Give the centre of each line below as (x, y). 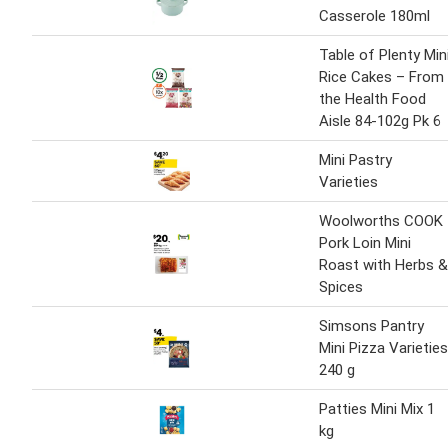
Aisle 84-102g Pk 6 (380, 121)
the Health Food (372, 99)
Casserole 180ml (374, 16)
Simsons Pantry (371, 326)
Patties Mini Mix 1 (377, 409)
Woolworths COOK (381, 221)
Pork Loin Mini (365, 243)
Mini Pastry (355, 160)
